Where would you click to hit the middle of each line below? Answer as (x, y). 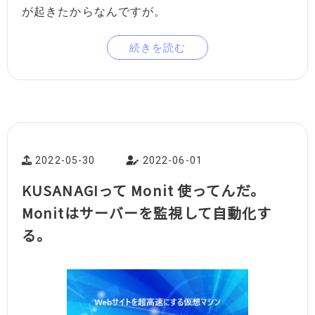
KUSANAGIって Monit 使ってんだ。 (143, 190)
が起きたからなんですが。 (94, 11)
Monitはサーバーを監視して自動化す (147, 212)
